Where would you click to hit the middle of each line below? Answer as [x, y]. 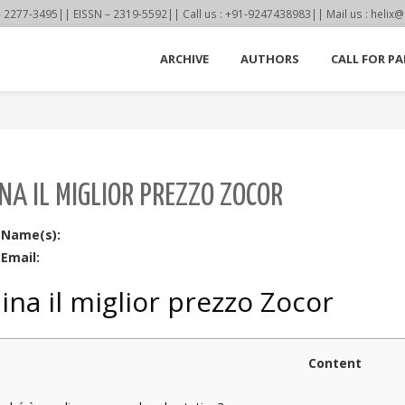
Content [334, 363]
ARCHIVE [184, 59]
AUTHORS [270, 59]
